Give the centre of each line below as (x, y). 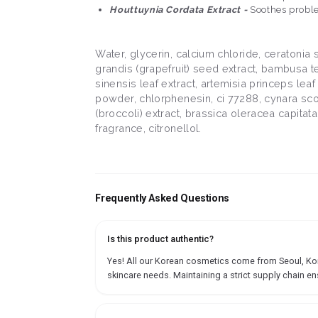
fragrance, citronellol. (148, 128)
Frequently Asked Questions (163, 199)
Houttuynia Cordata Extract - (180, 10)
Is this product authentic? (161, 239)
